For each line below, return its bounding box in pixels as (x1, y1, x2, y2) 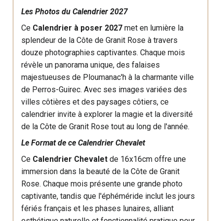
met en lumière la (122, 23, 184, 33)
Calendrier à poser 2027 (33, 23, 123, 33)
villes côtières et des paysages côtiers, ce (21, 97, 169, 107)
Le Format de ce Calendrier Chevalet (21, 138, 146, 147)
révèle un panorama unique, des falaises (21, 60, 160, 70)
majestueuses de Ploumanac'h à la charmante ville (21, 73, 194, 82)
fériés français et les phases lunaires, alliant (21, 204, 174, 213)
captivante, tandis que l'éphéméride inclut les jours (21, 191, 195, 201)
